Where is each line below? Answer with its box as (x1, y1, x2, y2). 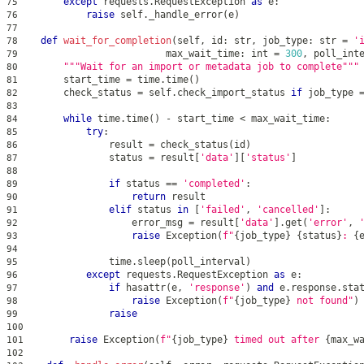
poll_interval (171, 256, 245, 268)
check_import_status (177, 87, 291, 99)
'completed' (183, 178, 245, 190)
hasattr (126, 282, 166, 294)
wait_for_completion (63, 35, 171, 47)
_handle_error (149, 9, 223, 21)
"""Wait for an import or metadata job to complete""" (63, 61, 359, 73)
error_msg (18, 217, 188, 229)
